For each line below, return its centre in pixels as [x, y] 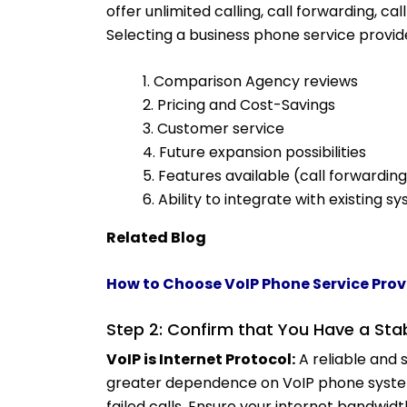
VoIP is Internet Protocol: [201, 359]
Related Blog [156, 238]
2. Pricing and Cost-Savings [239, 105]
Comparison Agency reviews [256, 81]
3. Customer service [213, 129]
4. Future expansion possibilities [254, 152]
